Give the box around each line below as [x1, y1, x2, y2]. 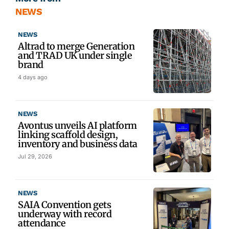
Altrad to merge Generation [18, 40, 134, 52]
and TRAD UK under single [18, 49, 132, 61]
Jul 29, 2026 [18, 152, 52, 160]
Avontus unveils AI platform [18, 119, 137, 131]
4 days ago [18, 73, 48, 81]
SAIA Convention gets [18, 198, 111, 211]
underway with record [18, 208, 111, 220]
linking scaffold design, [18, 128, 118, 141]
